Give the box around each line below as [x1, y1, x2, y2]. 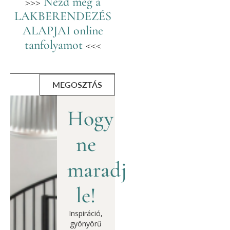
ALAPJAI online [22, 23, 103, 39]
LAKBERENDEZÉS [14, 9, 111, 24]
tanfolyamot [24, 37, 83, 53]
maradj [67, 157, 127, 183]
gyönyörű [70, 219, 102, 229]
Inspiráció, [69, 208, 103, 219]
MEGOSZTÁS [52, 80, 102, 90]
